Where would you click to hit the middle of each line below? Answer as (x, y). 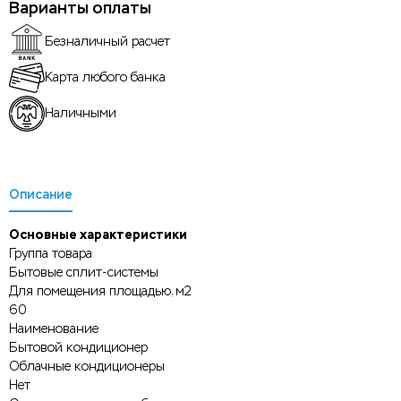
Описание (41, 194)
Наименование (54, 328)
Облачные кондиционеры (87, 366)
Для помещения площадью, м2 (100, 291)
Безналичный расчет (107, 42)
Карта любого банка (105, 78)
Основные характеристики (98, 234)
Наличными (81, 114)
